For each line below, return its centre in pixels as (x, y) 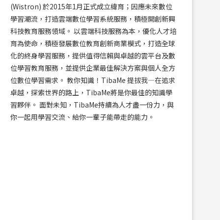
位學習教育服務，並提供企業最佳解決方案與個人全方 (93, 68)
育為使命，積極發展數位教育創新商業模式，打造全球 (93, 43)
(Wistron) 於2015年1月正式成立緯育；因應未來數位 (91, 6)
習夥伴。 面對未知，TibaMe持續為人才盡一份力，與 (92, 105)
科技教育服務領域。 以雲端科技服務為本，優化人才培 (94, 31)
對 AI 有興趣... (56, 209)
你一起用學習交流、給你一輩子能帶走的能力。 (82, 117)
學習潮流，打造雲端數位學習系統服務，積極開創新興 (93, 19)
